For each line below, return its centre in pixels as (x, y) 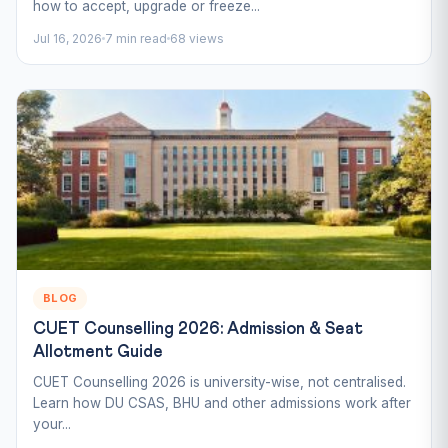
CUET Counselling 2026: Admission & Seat (198, 329)
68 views (197, 38)
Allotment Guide (98, 352)
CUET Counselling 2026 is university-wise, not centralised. (219, 381)
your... (52, 423)
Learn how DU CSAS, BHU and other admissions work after (222, 402)
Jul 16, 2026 (67, 38)
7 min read (136, 38)
